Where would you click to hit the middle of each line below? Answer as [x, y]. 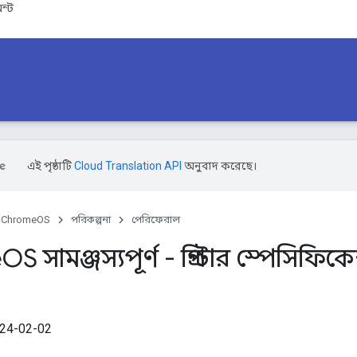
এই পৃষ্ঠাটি [51, 166]
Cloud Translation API [128, 166]
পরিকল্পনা [91, 220]
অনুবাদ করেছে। [219, 166]
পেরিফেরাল [156, 220]
